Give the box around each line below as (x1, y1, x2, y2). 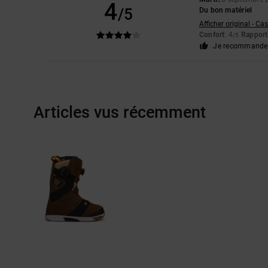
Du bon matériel (199, 5, 252, 14)
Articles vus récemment (33, 102, 206, 122)
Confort (199, 30, 225, 39)
